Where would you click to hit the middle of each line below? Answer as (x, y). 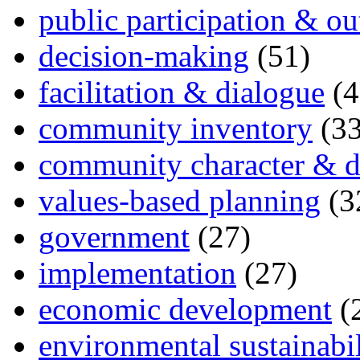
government (114, 236)
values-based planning (180, 200)
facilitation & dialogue (182, 92)
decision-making (144, 55)
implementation (137, 272)
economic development (185, 309)
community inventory (176, 128)
